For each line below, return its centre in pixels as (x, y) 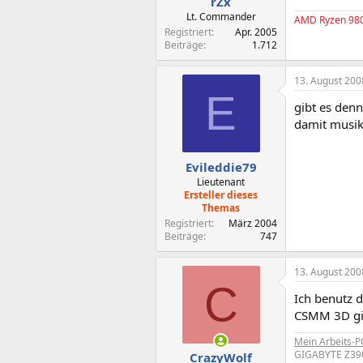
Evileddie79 (221, 167)
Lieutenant (221, 181)
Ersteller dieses (221, 194)
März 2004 (253, 223)
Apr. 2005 (256, 32)
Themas (221, 207)
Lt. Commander (221, 17)
